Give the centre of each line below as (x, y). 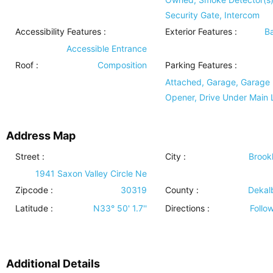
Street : (30, 156)
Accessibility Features (58, 31)
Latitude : (34, 208)
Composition (122, 65)
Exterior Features (198, 31)
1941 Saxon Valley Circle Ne (91, 173)
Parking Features (198, 65)
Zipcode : (34, 190)
